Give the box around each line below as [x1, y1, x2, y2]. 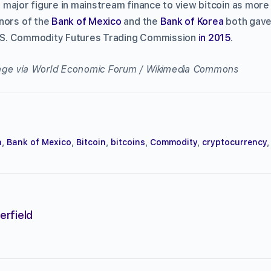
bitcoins [111, 137, 145, 147]
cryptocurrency [202, 137, 267, 147]
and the [121, 15, 160, 27]
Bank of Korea [160, 15, 224, 27]
